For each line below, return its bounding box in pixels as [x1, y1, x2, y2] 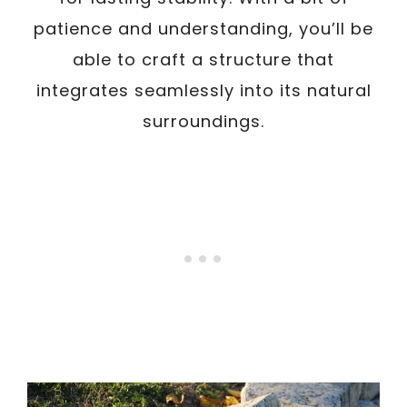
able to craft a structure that [73, 48, 334, 71]
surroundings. [143, 110, 264, 133]
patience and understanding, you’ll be [34, 17, 373, 40]
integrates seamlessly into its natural [35, 79, 372, 102]
